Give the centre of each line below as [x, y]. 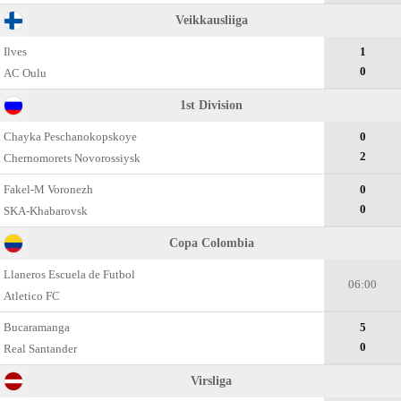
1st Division [211, 105]
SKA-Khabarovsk [46, 211]
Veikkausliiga [211, 20]
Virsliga [211, 381]
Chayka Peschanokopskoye [71, 137]
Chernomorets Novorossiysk [73, 158]
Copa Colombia [211, 243]
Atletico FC [32, 296]
